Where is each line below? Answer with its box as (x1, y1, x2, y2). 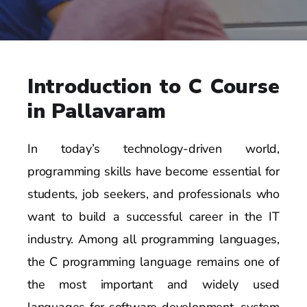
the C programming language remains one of (27, 253, 280, 270)
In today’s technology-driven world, (27, 140, 280, 157)
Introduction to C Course (27, 72, 280, 101)
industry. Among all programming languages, (27, 230, 280, 247)
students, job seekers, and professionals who (27, 185, 280, 202)
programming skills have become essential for (27, 162, 280, 180)
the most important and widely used (27, 275, 280, 293)
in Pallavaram (27, 97, 166, 125)
